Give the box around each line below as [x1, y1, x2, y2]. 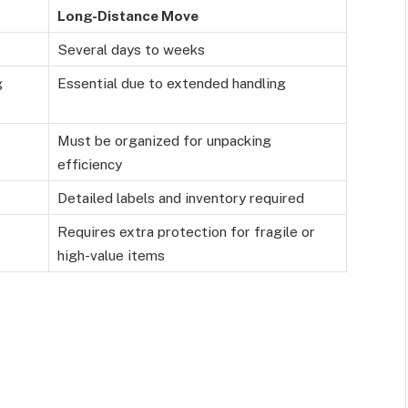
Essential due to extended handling [57, 75, 286, 92]
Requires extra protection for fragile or [57, 223, 315, 240]
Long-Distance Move [57, 7, 199, 25]
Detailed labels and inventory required [57, 189, 304, 207]
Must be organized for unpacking [57, 132, 271, 149]
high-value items [57, 247, 165, 264]
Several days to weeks [57, 41, 205, 58]
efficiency [57, 156, 122, 173]
